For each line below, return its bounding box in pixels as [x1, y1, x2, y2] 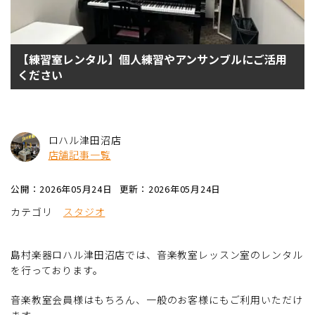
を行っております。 [11, 263, 103, 277]
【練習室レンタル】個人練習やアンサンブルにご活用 [18, 51, 287, 67]
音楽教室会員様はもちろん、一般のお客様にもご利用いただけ [11, 292, 303, 307]
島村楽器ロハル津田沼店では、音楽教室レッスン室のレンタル [11, 247, 303, 262]
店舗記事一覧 [48, 148, 111, 162]
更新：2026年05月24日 [119, 182, 221, 195]
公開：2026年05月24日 [11, 182, 112, 195]
